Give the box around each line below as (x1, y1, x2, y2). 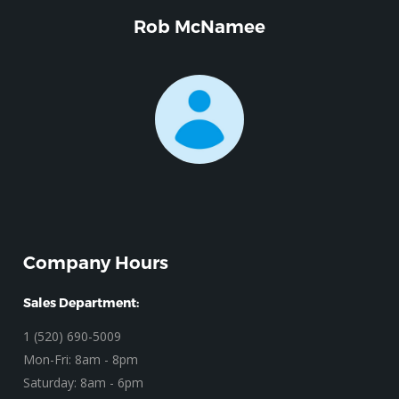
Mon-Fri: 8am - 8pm (23, 351, 139, 369)
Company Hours (23, 252, 169, 274)
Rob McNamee (134, 16, 265, 38)
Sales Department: (23, 295, 140, 311)
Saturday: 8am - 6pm (23, 374, 144, 392)
